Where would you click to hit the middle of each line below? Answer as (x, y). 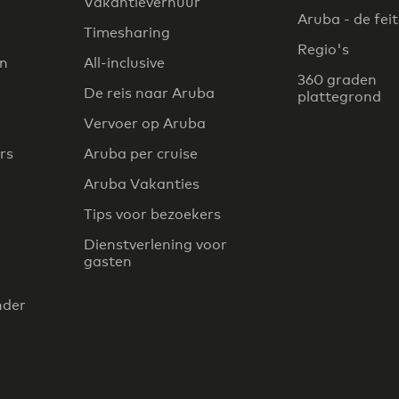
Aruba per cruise (141, 154)
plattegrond (339, 97)
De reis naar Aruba (149, 94)
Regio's (323, 50)
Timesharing (127, 33)
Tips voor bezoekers (152, 215)
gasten (108, 262)
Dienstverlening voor (155, 245)
